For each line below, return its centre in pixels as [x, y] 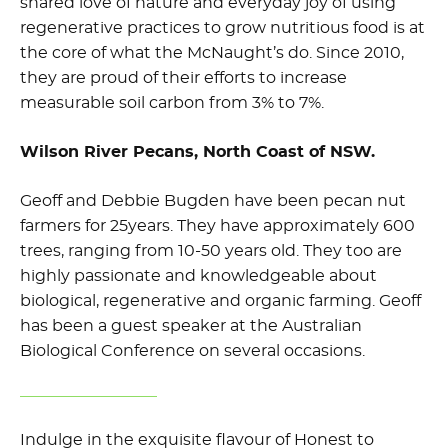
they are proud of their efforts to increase [183, 78]
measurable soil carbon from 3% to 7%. [172, 103]
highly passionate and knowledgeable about [198, 276]
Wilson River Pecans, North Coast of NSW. [197, 152]
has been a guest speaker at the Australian [191, 326]
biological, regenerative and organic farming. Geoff [220, 301]
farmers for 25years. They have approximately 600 [217, 226]
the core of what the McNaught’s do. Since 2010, [212, 53]
